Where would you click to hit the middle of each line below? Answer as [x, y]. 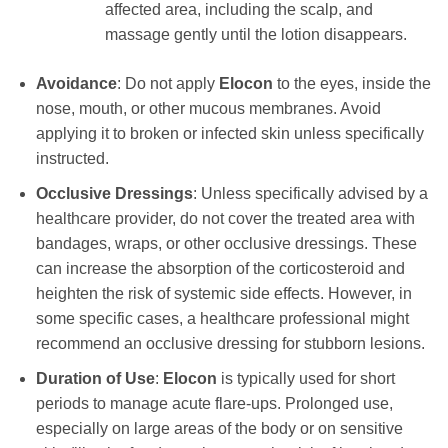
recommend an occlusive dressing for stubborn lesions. [230, 344]
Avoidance [76, 84]
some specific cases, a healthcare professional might [222, 319]
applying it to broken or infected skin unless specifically [229, 134]
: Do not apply [167, 84]
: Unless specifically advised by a [310, 194]
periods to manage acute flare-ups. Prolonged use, [214, 403]
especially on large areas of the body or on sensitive [219, 428]
